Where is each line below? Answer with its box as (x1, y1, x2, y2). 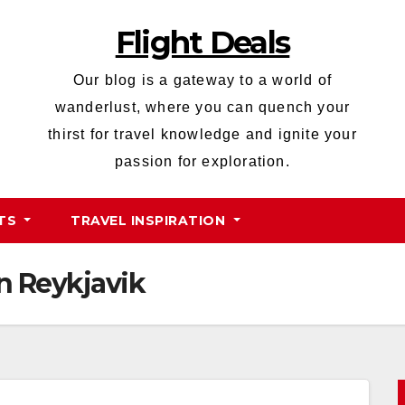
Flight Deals (115, 24, 290, 61)
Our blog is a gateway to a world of (73, 72, 332, 88)
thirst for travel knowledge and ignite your (48, 127, 357, 142)
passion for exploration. (115, 154, 290, 169)
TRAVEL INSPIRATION (71, 212, 230, 229)
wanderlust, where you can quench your (54, 99, 351, 115)
